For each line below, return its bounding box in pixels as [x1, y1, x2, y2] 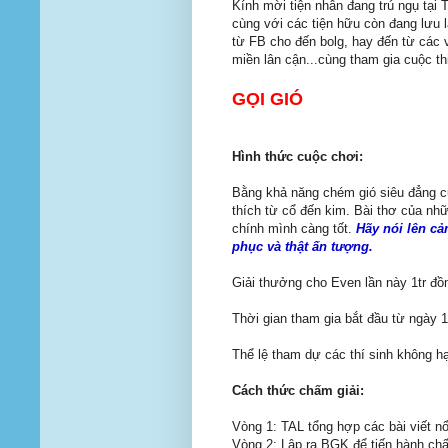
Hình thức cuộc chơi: [232, 149, 363, 165]
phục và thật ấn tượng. [232, 239, 373, 255]
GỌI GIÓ [232, 89, 303, 110]
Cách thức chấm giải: [232, 383, 364, 399]
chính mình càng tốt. [232, 221, 356, 237]
